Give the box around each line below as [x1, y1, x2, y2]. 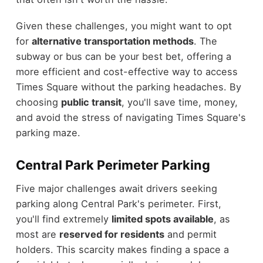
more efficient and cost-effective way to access [15, 65, 238, 77]
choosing [15, 96, 61, 108]
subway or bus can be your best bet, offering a [15, 50, 231, 62]
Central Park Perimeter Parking [15, 157, 210, 173]
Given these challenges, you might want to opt [15, 19, 232, 32]
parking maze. [15, 126, 80, 139]
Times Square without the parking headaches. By [15, 80, 241, 93]
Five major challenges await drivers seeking [15, 183, 217, 195]
